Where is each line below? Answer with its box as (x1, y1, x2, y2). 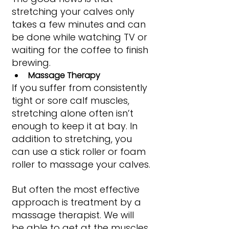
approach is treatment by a (12, 195, 144, 209)
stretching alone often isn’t (12, 106, 136, 120)
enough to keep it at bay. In (12, 119, 140, 132)
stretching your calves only (12, 5, 137, 18)
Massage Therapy (28, 69, 100, 81)
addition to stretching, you (12, 132, 134, 145)
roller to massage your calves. (12, 157, 150, 171)
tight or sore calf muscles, (12, 94, 132, 107)
